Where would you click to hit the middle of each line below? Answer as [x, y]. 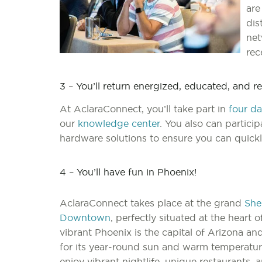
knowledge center [119, 124]
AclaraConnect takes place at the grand [152, 203]
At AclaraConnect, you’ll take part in [144, 109]
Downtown [85, 218]
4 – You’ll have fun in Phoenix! [128, 172]
